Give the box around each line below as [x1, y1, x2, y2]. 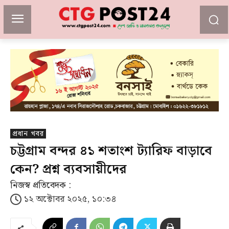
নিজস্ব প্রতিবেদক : [10, 178, 71, 193]
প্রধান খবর [12, 128, 44, 140]
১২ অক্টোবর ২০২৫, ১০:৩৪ [24, 192, 117, 207]
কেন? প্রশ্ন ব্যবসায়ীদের [10, 159, 130, 180]
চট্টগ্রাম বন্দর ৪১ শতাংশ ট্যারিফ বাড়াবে [10, 141, 212, 162]
